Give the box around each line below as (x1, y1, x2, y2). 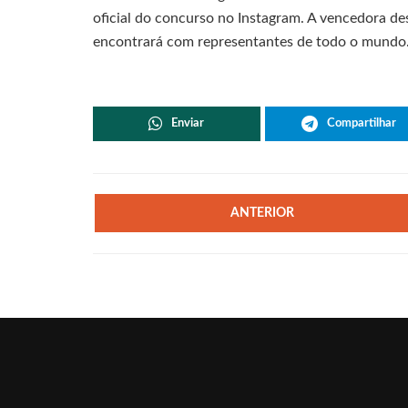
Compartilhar (326, 117, 396, 129)
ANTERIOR (230, 206, 295, 219)
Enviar (171, 117, 205, 129)
